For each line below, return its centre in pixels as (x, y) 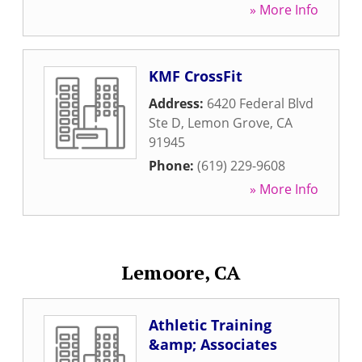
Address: (178, 103)
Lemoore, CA (181, 272)
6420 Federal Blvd (260, 103)
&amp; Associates (213, 344)
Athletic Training (210, 325)
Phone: (173, 166)
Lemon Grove (229, 123)
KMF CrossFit (196, 76)
